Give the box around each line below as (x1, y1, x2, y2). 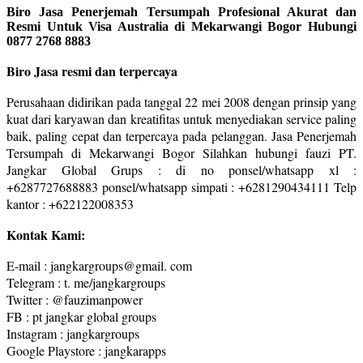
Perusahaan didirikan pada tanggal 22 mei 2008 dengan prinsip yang (6, 92, 357, 110)
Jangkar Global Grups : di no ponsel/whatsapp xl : (6, 160, 357, 178)
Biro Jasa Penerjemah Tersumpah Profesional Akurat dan (6, 4, 357, 19)
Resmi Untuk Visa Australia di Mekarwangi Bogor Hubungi (6, 19, 357, 33)
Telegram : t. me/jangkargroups (6, 273, 165, 291)
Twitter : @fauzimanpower (6, 290, 143, 308)
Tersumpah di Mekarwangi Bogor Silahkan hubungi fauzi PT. (6, 143, 357, 161)
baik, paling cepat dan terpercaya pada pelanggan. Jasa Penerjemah (6, 126, 357, 144)
